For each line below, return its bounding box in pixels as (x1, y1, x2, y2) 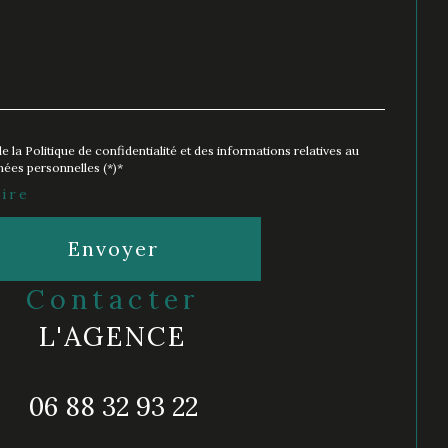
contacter (49, 281, 200, 316)
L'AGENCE (39, 318, 187, 353)
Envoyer (67, 235, 159, 261)
